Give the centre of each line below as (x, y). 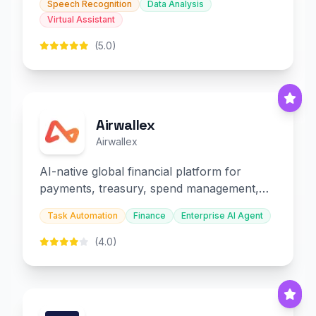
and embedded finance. (102, 205)
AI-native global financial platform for (140, 171)
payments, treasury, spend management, (149, 188)
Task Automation (83, 215)
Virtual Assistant (81, 19)
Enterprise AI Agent (222, 215)
